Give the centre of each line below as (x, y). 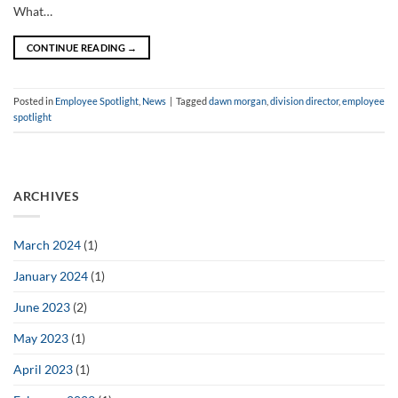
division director (304, 101)
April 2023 (43, 369)
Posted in (34, 101)
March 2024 (47, 244)
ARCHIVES (47, 196)
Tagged (192, 101)
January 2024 (51, 275)
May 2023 (41, 338)
